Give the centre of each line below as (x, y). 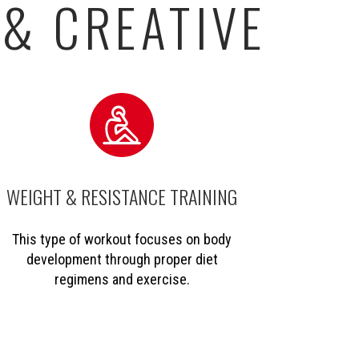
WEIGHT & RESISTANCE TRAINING (122, 196)
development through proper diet (122, 259)
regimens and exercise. (122, 279)
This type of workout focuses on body (122, 239)
